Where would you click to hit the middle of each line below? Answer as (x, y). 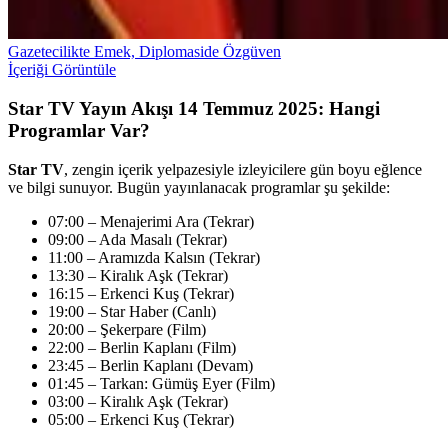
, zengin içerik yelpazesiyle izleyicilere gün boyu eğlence (243, 169)
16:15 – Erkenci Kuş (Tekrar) (141, 293)
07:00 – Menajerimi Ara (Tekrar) (151, 221)
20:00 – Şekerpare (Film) (127, 329)
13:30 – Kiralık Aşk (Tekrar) (138, 275)
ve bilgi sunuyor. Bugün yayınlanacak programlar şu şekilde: (199, 187)
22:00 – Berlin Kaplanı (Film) (142, 347)
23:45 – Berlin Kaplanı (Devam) (150, 365)
